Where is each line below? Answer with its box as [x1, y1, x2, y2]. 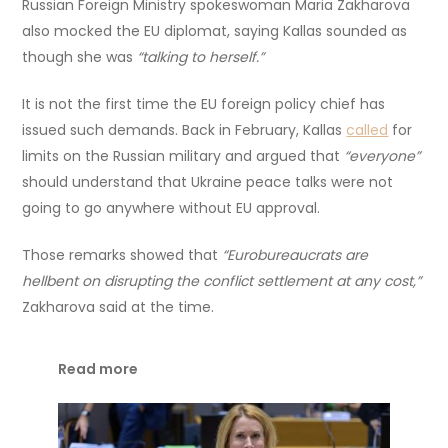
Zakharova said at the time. [22, 296, 215, 317]
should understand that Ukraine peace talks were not [22, 171, 394, 192]
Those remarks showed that [22, 244, 223, 265]
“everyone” [344, 145, 421, 166]
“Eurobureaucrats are [222, 244, 369, 265]
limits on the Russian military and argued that [22, 145, 345, 166]
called [346, 119, 389, 140]
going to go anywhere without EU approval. [22, 197, 321, 218]
